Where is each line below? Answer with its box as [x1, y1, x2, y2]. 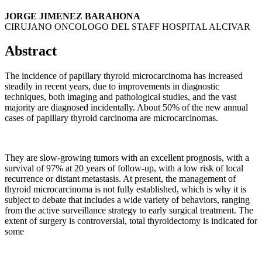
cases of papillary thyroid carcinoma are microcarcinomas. [5, 113, 218, 123]
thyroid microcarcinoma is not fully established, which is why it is [5, 184, 246, 195]
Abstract [5, 43, 57, 59]
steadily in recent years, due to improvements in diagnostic [5, 81, 219, 92]
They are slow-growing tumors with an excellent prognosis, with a [5, 153, 249, 163]
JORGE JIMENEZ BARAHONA [5, 11, 140, 21]
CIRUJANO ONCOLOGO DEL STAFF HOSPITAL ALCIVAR [5, 21, 250, 32]
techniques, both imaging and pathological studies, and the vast [5, 92, 236, 102]
